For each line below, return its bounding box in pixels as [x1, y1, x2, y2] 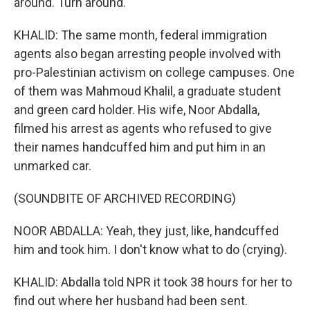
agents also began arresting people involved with [14, 46, 281, 61]
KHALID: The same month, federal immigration [14, 28, 267, 42]
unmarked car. [14, 158, 91, 173]
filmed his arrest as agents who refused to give [14, 121, 272, 136]
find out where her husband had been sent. [14, 293, 248, 308]
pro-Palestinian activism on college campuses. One [14, 65, 295, 80]
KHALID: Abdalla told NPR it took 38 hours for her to [14, 275, 292, 289]
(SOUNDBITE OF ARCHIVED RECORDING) [14, 191, 236, 206]
